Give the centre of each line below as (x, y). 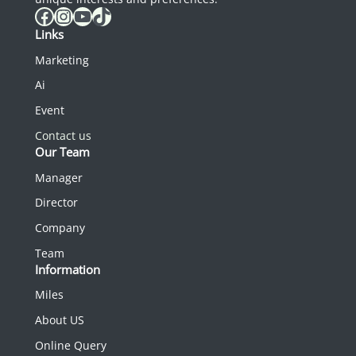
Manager (59, 177)
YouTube (77, 15)
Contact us (63, 135)
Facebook (39, 15)
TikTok (97, 15)
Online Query (71, 345)
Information (68, 269)
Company (60, 228)
